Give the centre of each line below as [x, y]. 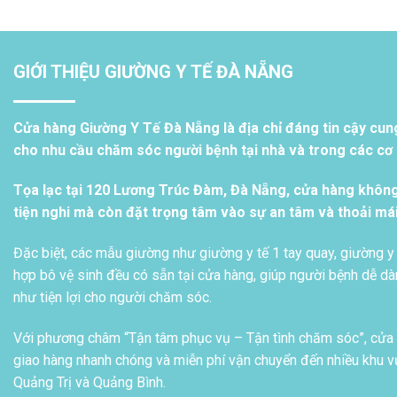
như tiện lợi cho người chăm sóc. [113, 298]
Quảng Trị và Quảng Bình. [90, 383]
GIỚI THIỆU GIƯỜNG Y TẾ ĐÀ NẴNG [153, 71]
